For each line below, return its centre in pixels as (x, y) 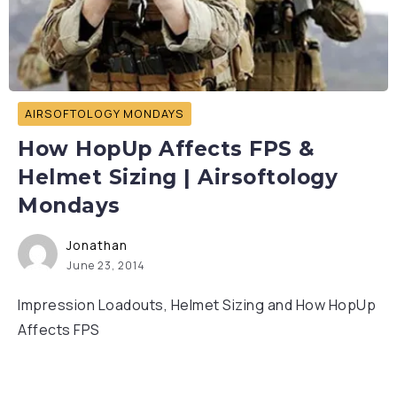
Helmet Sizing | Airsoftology (178, 177)
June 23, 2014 (106, 265)
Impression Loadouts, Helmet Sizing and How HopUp (197, 305)
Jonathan (97, 245)
